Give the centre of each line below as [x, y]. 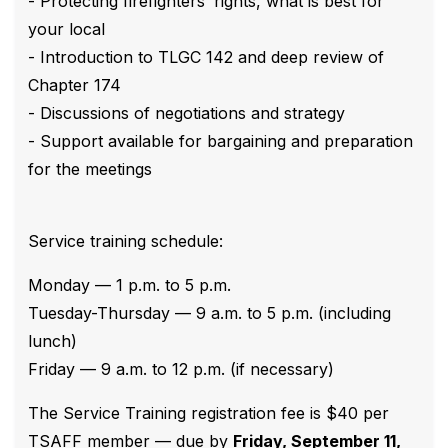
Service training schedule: [125, 241]
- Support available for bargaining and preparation [220, 141]
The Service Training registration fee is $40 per [208, 413]
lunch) [52, 341]
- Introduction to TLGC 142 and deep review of [206, 57]
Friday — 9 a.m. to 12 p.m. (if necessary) [181, 369]
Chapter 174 [74, 85]
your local [66, 29]
